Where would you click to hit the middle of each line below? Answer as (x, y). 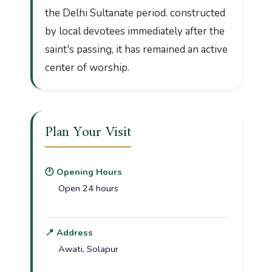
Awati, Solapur (89, 249)
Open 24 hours (89, 189)
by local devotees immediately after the (135, 32)
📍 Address (69, 232)
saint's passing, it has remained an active (136, 50)
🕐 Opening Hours (83, 172)
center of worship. (87, 68)
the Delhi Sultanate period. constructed (135, 13)
